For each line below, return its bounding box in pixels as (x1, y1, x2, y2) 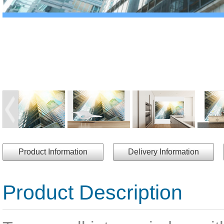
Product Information (18, 147, 87, 156)
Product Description (2, 180, 182, 204)
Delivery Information (128, 147, 199, 156)
